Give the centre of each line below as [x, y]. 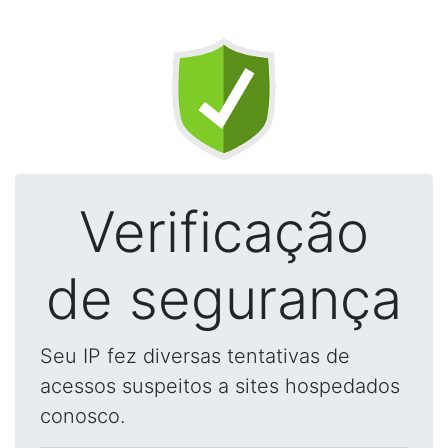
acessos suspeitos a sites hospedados [220, 386]
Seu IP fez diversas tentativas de [195, 356]
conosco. [82, 416]
